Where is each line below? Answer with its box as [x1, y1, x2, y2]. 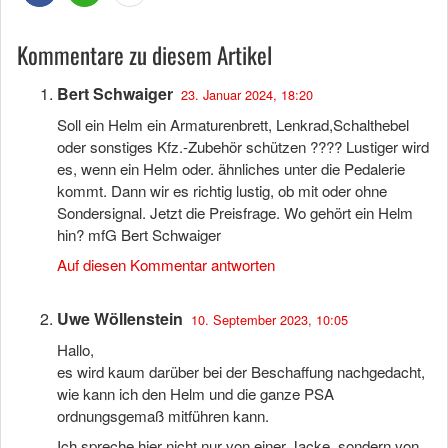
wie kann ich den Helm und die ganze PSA [57, 383, 334, 404]
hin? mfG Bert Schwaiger [57, 224, 221, 245]
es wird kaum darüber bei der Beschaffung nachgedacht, [57, 361, 425, 382]
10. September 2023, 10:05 [191, 310, 348, 329]
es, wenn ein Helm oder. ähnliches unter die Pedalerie [57, 158, 405, 179]
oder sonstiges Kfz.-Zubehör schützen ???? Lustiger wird [57, 136, 429, 157]
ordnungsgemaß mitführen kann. [57, 405, 269, 426]
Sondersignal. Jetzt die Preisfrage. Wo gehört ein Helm [57, 202, 413, 223]
